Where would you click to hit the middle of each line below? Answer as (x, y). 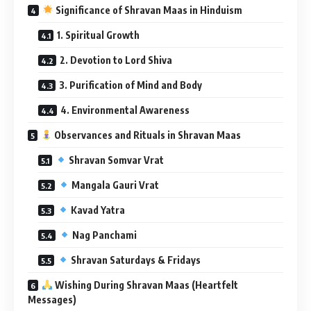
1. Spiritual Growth (98, 35)
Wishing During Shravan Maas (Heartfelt (145, 285)
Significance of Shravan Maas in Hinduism (148, 10)
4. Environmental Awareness (125, 110)
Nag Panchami (103, 235)
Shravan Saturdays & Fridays (134, 260)
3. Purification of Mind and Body (131, 85)
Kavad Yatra (96, 210)
